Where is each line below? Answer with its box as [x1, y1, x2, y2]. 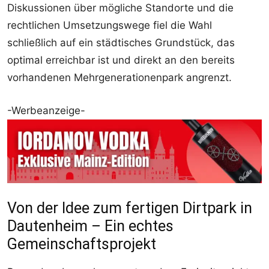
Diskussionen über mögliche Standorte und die [7, 2, 234, 14]
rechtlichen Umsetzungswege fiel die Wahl [7, 19, 212, 32]
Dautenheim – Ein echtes [7, 217, 174, 235]
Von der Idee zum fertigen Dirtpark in [7, 199, 252, 217]
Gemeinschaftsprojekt [7, 235, 156, 253]
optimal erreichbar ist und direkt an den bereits [7, 54, 235, 67]
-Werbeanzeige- [7, 104, 85, 117]
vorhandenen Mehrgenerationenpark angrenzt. [7, 71, 232, 84]
